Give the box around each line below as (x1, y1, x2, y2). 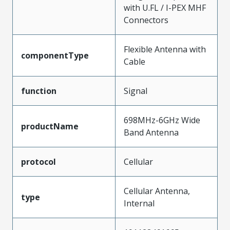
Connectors (124, 14, 168, 26)
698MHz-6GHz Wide (124, 114, 200, 126)
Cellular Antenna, (124, 185, 190, 197)
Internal (124, 198, 155, 209)
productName (21, 121, 79, 132)
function (21, 85, 56, 97)
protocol (21, 156, 56, 167)
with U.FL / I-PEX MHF (124, 2, 206, 13)
